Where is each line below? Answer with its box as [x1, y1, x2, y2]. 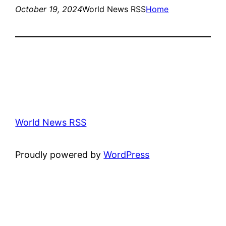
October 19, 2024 [15, 4, 83, 14]
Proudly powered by [15, 149, 104, 160]
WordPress [103, 149, 150, 160]
